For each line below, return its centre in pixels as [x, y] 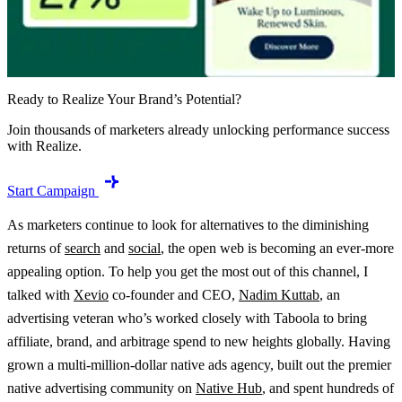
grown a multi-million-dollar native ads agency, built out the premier [199, 365]
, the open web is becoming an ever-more [277, 249]
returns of [36, 249]
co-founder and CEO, [174, 295]
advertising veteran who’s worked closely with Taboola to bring [187, 319]
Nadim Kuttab [279, 295]
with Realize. [44, 146]
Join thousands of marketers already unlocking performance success [198, 130]
